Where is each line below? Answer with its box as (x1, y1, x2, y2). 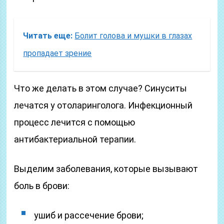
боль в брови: (14, 180, 70, 191)
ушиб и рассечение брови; (34, 210, 144, 220)
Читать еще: (23, 31, 73, 40)
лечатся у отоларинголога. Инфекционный (14, 100, 193, 110)
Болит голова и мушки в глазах (74, 31, 192, 40)
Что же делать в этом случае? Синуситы (14, 83, 187, 93)
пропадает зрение (23, 48, 92, 58)
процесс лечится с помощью (14, 117, 135, 127)
